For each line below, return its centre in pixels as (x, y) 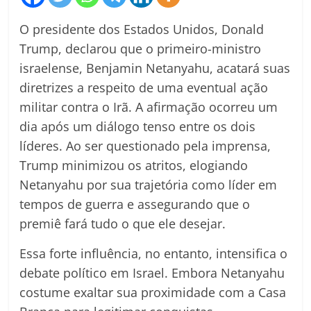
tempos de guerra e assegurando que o (135, 204)
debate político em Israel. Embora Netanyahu (152, 273)
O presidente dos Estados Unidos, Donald (142, 30)
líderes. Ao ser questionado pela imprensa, (145, 146)
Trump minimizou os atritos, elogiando (134, 166)
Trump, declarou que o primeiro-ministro (141, 49)
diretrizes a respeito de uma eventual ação (144, 88)
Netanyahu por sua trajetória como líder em (149, 185)
